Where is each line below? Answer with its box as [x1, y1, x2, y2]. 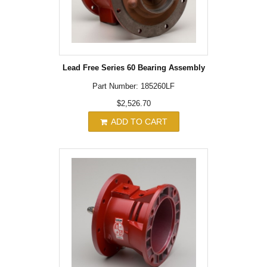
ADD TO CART [108, 117, 167, 127]
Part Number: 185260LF [92, 82, 175, 91]
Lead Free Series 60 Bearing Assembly [62, 63, 205, 73]
